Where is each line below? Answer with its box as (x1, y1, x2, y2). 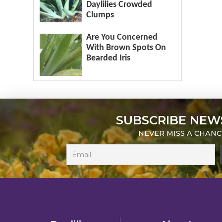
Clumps (86, 10, 114, 20)
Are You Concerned (86, 32, 158, 42)
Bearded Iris (86, 53, 131, 63)
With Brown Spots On (86, 43, 166, 53)
